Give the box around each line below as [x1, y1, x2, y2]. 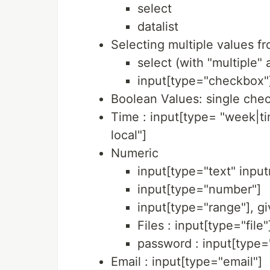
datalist [137, 19, 178, 34]
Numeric [111, 146, 159, 161]
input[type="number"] [137, 182, 261, 197]
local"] [111, 128, 146, 143]
